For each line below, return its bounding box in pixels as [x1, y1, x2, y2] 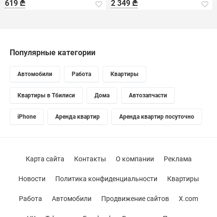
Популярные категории [10, 48, 95, 57]
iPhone [17, 113, 36, 120]
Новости [18, 175, 46, 183]
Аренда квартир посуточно [119, 113, 194, 120]
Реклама [163, 155, 192, 163]
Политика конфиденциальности [55, 175, 157, 183]
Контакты [74, 155, 106, 163]
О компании [115, 155, 154, 163]
